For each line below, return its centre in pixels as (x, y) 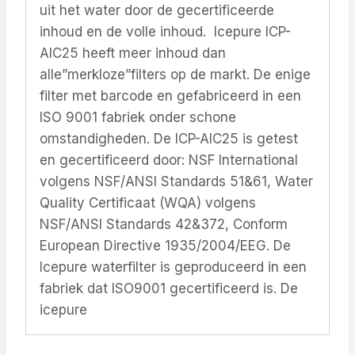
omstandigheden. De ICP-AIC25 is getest (169, 138)
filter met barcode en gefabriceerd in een (170, 95)
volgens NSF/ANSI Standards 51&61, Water (176, 181)
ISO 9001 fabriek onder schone (138, 117)
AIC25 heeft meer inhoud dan (133, 53)
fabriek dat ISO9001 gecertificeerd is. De (169, 288)
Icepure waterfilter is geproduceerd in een (173, 267)
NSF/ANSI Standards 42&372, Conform (164, 224)
